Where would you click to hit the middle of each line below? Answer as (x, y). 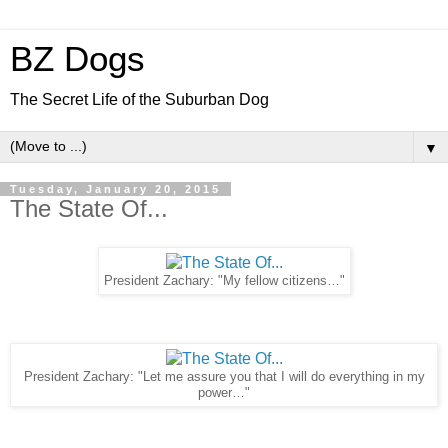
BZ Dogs (77, 59)
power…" (224, 392)
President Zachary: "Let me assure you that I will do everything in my (224, 376)
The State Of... (89, 208)
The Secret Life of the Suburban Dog (139, 99)
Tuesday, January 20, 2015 (115, 189)
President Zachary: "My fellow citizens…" (224, 280)
